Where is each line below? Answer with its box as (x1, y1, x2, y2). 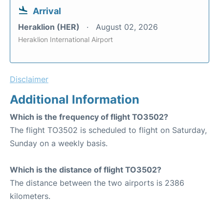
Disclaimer (10, 74, 48, 84)
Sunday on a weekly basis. (10, 138, 108, 148)
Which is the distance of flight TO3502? (10, 164, 161, 175)
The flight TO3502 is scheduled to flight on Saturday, (10, 125, 207, 135)
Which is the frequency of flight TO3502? (10, 111, 168, 122)
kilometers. (10, 191, 50, 201)
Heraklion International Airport (18, 35, 113, 44)
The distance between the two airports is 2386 (10, 177, 184, 188)
